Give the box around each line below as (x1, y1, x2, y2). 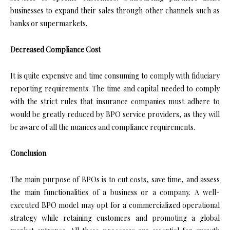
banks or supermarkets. (10, 18, 87, 29)
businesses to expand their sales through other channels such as (10, 6, 220, 16)
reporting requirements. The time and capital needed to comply (10, 84, 220, 94)
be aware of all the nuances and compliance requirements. (10, 122, 195, 132)
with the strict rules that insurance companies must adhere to (10, 97, 220, 107)
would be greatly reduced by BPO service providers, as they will (10, 109, 220, 120)
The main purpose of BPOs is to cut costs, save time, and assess (10, 175, 220, 185)
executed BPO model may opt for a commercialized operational (10, 200, 220, 210)
